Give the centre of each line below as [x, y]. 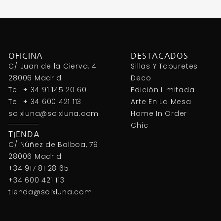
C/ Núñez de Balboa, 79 [53, 144]
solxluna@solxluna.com [54, 114]
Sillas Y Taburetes [165, 66]
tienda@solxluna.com [50, 192]
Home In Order [159, 114]
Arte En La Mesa [161, 102]
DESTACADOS [160, 56]
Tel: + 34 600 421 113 [45, 102]
